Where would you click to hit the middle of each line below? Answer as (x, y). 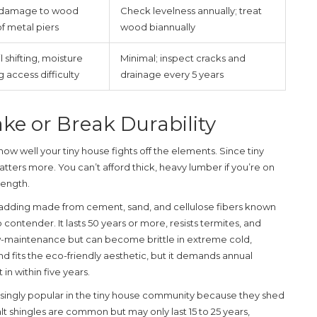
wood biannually (158, 27)
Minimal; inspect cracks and (183, 58)
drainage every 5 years (172, 74)
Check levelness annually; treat (191, 10)
